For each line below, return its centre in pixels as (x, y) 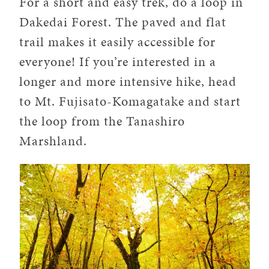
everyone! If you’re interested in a (118, 61)
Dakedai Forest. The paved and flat (123, 22)
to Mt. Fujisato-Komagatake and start (130, 101)
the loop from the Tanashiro (102, 121)
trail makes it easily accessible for (118, 41)
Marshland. (53, 141)
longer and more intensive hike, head (128, 81)
